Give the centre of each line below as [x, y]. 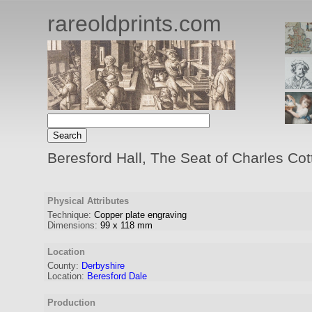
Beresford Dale [117, 276]
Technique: [69, 215]
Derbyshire [103, 266]
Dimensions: [72, 225]
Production [71, 303]
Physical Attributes [88, 201]
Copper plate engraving [140, 215]
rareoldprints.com [134, 24]
